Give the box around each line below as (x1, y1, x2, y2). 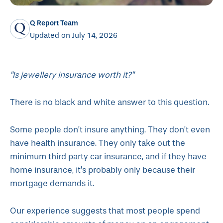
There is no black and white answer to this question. (10, 98, 209, 107)
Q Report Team (30, 19, 78, 27)
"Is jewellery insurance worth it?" (10, 70, 134, 80)
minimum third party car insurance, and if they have (10, 152, 207, 161)
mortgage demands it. (10, 179, 94, 188)
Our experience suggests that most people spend (10, 206, 200, 216)
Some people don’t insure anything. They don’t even (10, 125, 210, 134)
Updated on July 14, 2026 (30, 31, 117, 40)
